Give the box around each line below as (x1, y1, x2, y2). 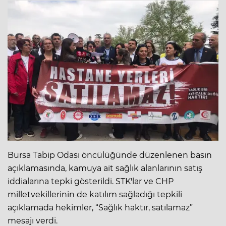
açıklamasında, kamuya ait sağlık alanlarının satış (8, 163, 202, 173)
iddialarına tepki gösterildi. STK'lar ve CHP (8, 176, 174, 186)
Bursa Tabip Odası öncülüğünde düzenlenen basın (8, 150, 212, 160)
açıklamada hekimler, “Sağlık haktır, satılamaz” (8, 202, 193, 212)
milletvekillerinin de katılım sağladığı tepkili (8, 189, 182, 199)
